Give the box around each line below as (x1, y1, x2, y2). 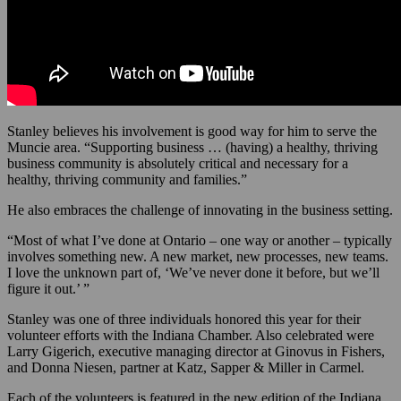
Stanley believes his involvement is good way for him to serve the (7, 123, 377, 139)
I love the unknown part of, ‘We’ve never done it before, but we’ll (7, 264, 380, 280)
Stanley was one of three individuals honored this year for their (7, 311, 361, 327)
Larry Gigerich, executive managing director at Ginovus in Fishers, (7, 343, 385, 359)
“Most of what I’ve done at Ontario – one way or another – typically (7, 232, 392, 248)
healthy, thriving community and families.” (7, 171, 247, 187)
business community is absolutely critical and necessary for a (7, 155, 348, 171)
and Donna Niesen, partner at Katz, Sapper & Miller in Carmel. (7, 359, 364, 375)
